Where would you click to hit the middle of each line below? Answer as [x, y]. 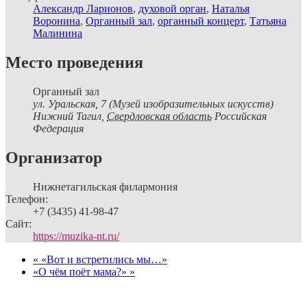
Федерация [58, 129]
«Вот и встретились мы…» [103, 259]
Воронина [57, 21]
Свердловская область [159, 116]
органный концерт [201, 21]
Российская [241, 116]
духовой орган [172, 9]
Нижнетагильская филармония [105, 187]
